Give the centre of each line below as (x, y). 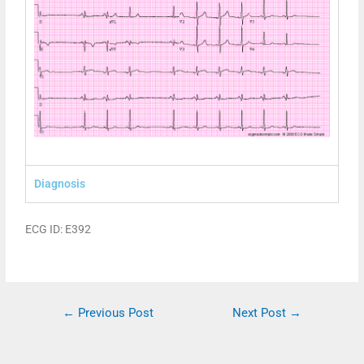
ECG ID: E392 (58, 229)
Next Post (261, 312)
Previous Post (114, 312)
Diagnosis (60, 183)
